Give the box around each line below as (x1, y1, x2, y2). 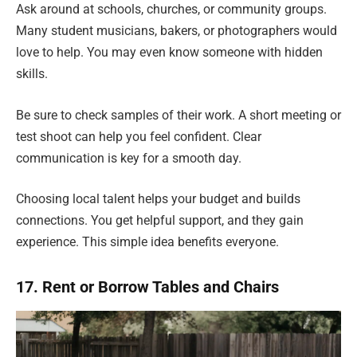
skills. (16, 66, 48, 82)
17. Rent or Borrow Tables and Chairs (16, 277, 279, 297)
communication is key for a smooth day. (16, 150, 241, 166)
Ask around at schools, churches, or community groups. (16, 2, 327, 18)
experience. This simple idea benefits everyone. (16, 234, 279, 250)
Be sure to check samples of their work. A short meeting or (16, 107, 341, 123)
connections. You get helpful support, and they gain (16, 213, 304, 229)
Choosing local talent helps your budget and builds (16, 191, 300, 207)
